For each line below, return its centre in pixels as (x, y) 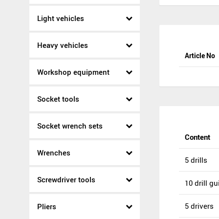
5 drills (196, 160)
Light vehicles (61, 18)
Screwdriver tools (66, 179)
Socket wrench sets (70, 126)
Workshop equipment (73, 72)
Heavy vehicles (63, 45)
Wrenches (54, 153)
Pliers (47, 206)
